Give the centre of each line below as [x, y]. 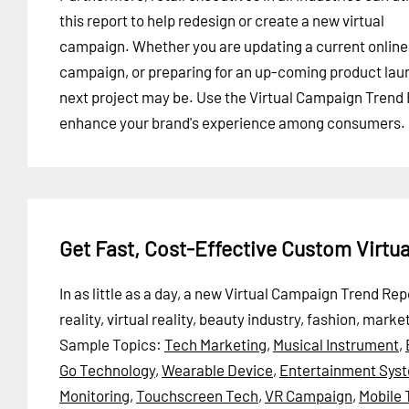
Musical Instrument [336, 344]
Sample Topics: [112, 344]
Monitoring [94, 395]
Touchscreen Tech [197, 395]
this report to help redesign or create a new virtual [222, 20]
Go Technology [107, 369]
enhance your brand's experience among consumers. [232, 122]
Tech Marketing [215, 344]
